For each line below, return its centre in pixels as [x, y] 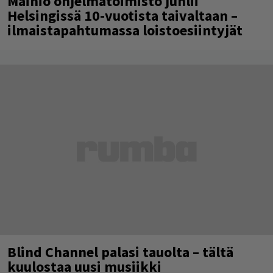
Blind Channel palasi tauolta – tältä [120, 252]
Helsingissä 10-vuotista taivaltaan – [122, 15]
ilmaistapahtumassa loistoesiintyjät [125, 30]
